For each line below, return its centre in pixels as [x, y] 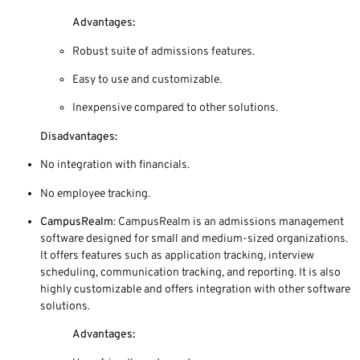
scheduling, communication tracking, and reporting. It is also [190, 272]
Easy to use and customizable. [147, 80]
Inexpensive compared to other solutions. [175, 108]
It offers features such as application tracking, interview [177, 256]
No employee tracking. [95, 194]
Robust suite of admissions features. [164, 51]
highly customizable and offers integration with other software [195, 289]
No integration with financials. [115, 166]
